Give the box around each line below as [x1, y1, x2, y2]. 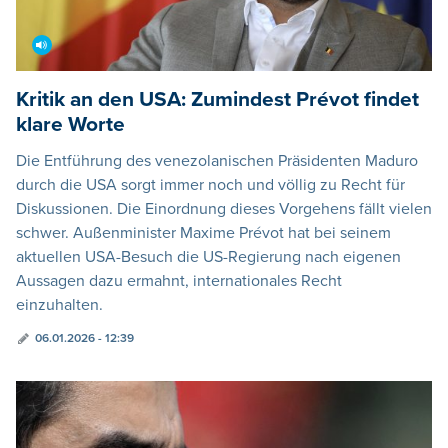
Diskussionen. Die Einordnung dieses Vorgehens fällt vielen [16, 198, 432, 219]
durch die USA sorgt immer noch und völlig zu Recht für [16, 174, 405, 195]
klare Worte [16, 111, 125, 137]
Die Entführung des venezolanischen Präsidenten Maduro [16, 150, 418, 171]
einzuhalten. [16, 294, 103, 315]
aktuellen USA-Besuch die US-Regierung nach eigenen [16, 246, 401, 267]
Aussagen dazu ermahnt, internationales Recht [16, 270, 342, 291]
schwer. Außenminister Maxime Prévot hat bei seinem [16, 222, 391, 243]
